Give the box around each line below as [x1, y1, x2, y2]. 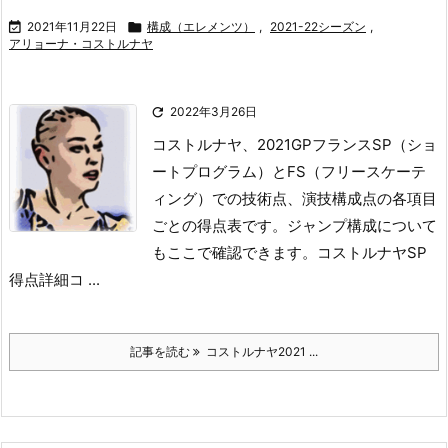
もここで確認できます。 [152, 243, 317, 262]
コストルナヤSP [317, 243, 427, 262]
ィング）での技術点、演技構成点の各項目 [152, 189, 437, 208]
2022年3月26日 [170, 104, 257, 119]
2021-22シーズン [270, 19, 366, 34]
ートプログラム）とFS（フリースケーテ [152, 162, 426, 181]
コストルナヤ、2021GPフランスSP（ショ [152, 135, 437, 154]
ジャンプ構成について [287, 216, 437, 235]
